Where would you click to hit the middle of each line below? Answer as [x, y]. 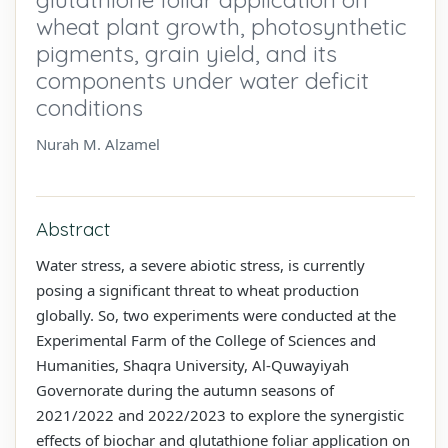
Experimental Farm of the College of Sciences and [206, 339]
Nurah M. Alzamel [98, 143]
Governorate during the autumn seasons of [185, 389]
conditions [89, 107]
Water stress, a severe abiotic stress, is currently [200, 264]
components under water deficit [202, 80]
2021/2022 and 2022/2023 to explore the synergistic [220, 414]
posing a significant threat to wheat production [197, 289]
